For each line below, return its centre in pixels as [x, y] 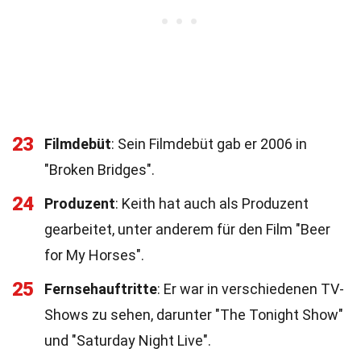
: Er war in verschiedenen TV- [251, 289]
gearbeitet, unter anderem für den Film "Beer [187, 229]
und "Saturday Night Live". [128, 340]
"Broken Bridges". [100, 170]
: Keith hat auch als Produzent [212, 203]
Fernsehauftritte [101, 289]
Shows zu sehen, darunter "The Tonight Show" [194, 315]
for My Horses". [94, 255]
